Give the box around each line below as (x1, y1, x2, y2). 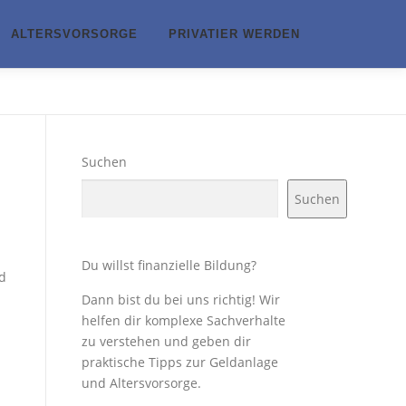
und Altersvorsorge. (82, 374, 201, 391)
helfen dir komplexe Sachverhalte (82, 312, 285, 329)
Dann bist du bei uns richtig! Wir (82, 291, 280, 308)
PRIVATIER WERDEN (169, 27, 300, 41)
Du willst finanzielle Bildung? (82, 256, 256, 274)
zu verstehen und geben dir (82, 333, 251, 350)
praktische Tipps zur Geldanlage (82, 353, 278, 371)
